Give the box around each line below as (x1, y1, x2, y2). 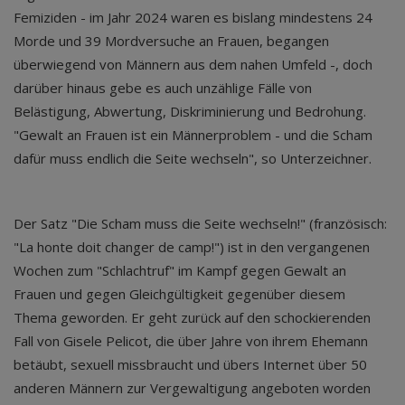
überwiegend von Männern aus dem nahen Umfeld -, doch (14, 55, 372, 73)
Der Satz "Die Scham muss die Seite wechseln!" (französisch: (14, 214, 387, 232)
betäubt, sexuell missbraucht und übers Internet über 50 (14, 355, 367, 373)
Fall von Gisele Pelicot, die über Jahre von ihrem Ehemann (14, 332, 368, 350)
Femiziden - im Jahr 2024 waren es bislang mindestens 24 (14, 8, 372, 26)
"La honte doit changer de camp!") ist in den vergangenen (14, 238, 370, 256)
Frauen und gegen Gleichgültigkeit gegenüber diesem (14, 285, 345, 303)
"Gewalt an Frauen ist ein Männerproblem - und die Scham (14, 126, 372, 144)
